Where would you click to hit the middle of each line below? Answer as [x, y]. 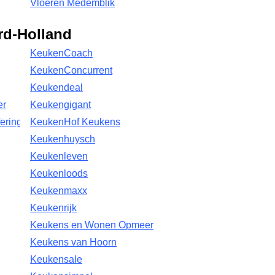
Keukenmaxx [59, 191]
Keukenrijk [54, 208]
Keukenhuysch [63, 139]
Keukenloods [59, 173]
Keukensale [56, 259]
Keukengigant [61, 105]
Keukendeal [57, 87]
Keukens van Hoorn [74, 242]
